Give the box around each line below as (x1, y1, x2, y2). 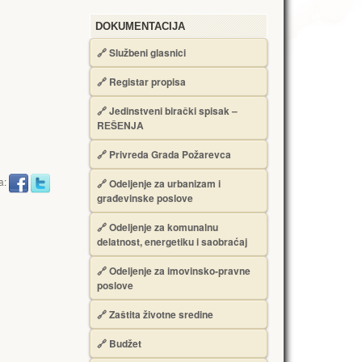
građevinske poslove (97, 191, 193, 205)
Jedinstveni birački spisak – (109, 103, 238, 118)
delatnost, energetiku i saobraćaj (97, 234, 247, 249)
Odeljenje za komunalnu (109, 220, 218, 234)
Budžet (109, 336, 141, 351)
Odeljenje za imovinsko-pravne (109, 263, 250, 278)
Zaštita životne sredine (109, 307, 213, 322)
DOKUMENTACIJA (95, 20, 185, 32)
